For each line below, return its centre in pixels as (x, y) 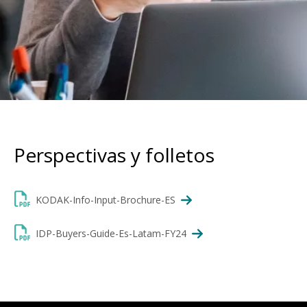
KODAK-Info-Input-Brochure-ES (106, 200)
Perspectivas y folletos (114, 155)
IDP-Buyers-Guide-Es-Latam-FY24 (111, 234)
